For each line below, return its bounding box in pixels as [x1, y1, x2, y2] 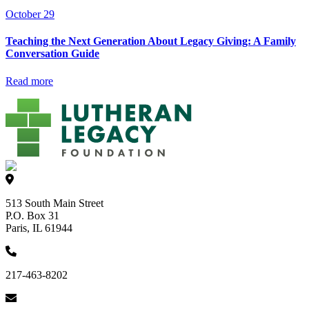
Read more [6, 74, 53, 87]
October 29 [6, 8, 54, 21]
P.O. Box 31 [6, 209, 59, 221]
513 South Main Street [6, 197, 103, 209]
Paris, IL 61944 [6, 221, 72, 234]
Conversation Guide [6, 48, 99, 60]
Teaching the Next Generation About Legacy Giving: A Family [6, 35, 296, 48]
